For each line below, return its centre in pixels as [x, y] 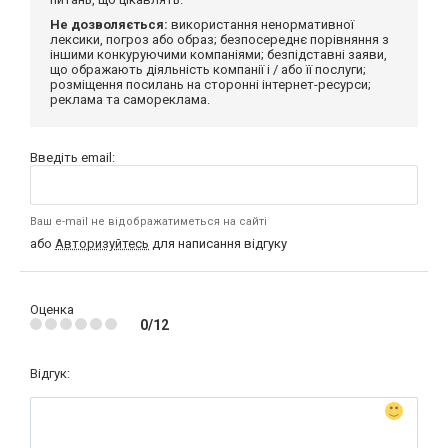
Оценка [52, 309]
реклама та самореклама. [130, 99]
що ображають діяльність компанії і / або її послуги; [208, 69]
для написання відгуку [218, 243]
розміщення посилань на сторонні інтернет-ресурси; [210, 84]
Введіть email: [72, 157]
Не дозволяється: [109, 24]
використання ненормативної [261, 24]
